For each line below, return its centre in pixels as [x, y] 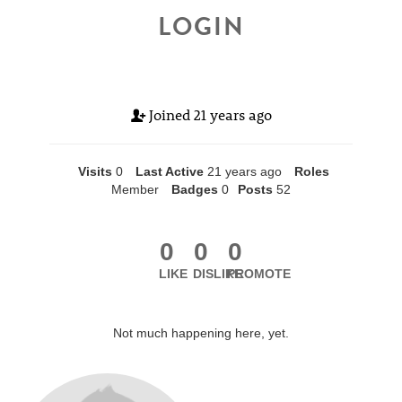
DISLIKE [218, 274]
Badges [195, 189]
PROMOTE [258, 274]
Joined [169, 114]
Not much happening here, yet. [201, 333]
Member [135, 189]
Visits [95, 171]
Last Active [169, 171]
